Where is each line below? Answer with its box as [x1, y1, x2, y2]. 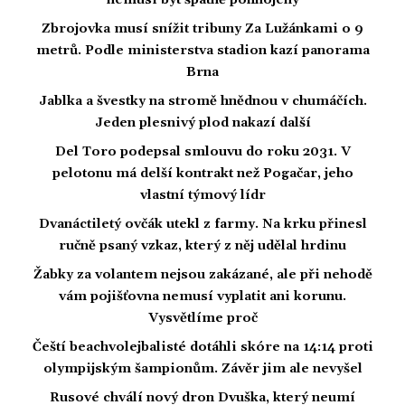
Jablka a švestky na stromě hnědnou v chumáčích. [38, 93, 367, 110]
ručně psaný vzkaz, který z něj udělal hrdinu [59, 238, 346, 255]
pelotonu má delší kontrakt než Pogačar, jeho [52, 165, 353, 183]
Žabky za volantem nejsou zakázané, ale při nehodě [33, 267, 372, 284]
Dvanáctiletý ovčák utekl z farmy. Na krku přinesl [38, 216, 367, 233]
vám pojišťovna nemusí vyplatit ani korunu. [59, 288, 346, 306]
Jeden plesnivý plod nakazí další [94, 115, 311, 132]
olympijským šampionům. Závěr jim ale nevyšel [42, 361, 363, 378]
